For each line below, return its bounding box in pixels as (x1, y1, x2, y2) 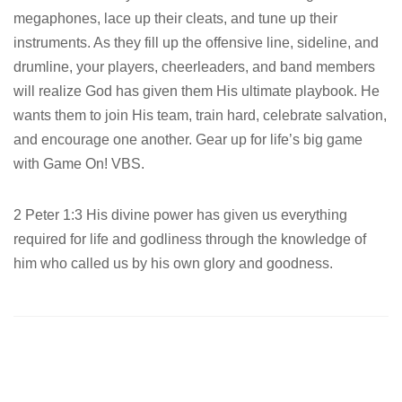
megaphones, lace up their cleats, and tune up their (13, 11, 337, 27)
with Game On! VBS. (13, 156, 144, 172)
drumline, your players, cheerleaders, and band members (13, 59, 375, 75)
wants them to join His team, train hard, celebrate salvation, (13, 108, 387, 124)
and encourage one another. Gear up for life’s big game (13, 132, 363, 148)
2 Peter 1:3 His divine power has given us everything (13, 207, 347, 223)
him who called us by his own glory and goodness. (13, 256, 333, 272)
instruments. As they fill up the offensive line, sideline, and (13, 35, 379, 51)
